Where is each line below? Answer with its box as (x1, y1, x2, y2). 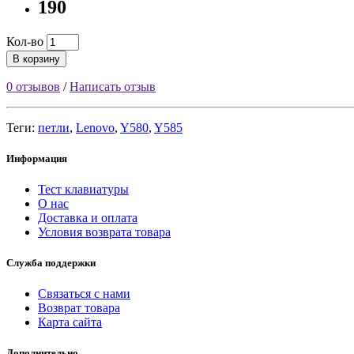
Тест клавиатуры (38, 182, 129, 196)
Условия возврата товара (38, 224, 171, 239)
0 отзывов (6, 79, 60, 93)
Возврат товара (38, 301, 120, 315)
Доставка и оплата (38, 210, 137, 224)
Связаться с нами (38, 287, 130, 301)
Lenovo (76, 120, 115, 134)
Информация (6, 152, 67, 164)
